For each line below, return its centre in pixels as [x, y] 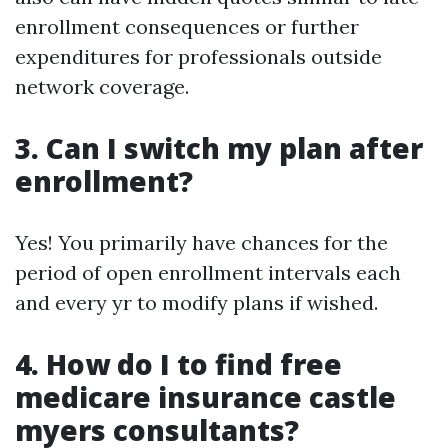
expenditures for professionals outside [198, 56]
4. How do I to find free [178, 364]
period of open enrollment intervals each [208, 272]
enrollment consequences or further [187, 26]
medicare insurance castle [205, 397]
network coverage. [102, 86]
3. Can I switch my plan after [219, 148]
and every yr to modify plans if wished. [196, 302]
